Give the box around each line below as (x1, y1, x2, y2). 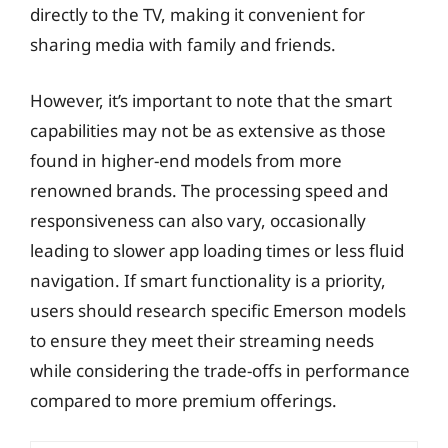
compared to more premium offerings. (30, 388, 337, 412)
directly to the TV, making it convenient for (30, 3, 365, 26)
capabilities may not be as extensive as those (30, 118, 386, 142)
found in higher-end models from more (30, 148, 342, 172)
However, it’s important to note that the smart (30, 88, 392, 112)
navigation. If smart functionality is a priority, (30, 268, 386, 292)
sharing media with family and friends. (30, 33, 336, 56)
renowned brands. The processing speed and (30, 178, 388, 202)
